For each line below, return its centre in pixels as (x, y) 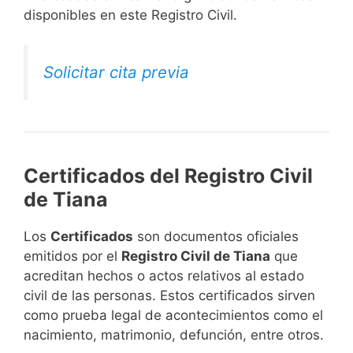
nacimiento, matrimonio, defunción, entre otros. (174, 335)
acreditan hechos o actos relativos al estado (164, 276)
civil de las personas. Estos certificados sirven (169, 296)
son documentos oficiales (216, 237)
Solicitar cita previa (116, 72)
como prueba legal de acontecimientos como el (173, 316)
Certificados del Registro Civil (168, 176)
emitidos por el (72, 256)
